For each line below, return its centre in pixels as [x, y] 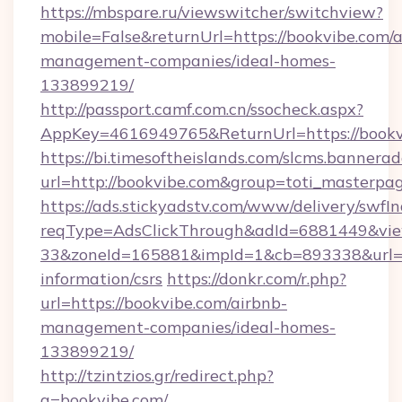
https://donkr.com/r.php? [257, 279]
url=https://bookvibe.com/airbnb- [164, 303]
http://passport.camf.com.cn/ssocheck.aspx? [202, 109]
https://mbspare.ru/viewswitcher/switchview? [212, 12]
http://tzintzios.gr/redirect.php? [157, 376]
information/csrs [101, 279]
